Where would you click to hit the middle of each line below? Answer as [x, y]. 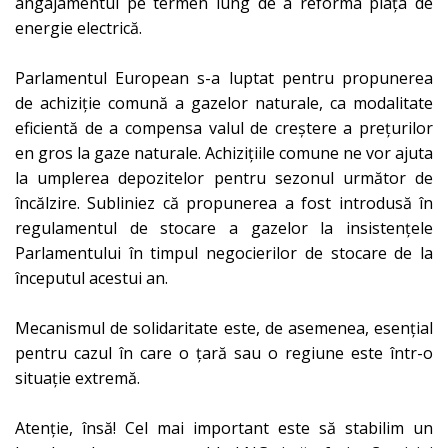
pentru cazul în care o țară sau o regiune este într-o [224, 352]
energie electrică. [78, 27]
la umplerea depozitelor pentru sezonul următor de [224, 177]
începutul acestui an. [91, 277]
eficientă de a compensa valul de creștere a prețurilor [224, 127]
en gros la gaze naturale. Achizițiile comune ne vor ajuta [224, 152]
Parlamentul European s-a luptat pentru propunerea [224, 77]
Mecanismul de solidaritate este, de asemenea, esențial [224, 327]
